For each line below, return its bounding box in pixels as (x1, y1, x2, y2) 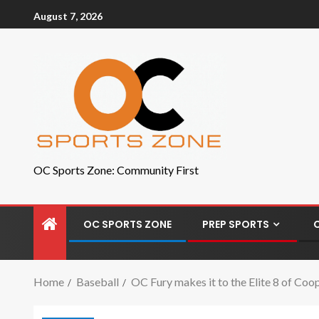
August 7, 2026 (33, 9, 103, 22)
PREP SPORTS (202, 217, 269, 231)
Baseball (76, 275, 119, 288)
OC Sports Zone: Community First (33, 163, 199, 177)
